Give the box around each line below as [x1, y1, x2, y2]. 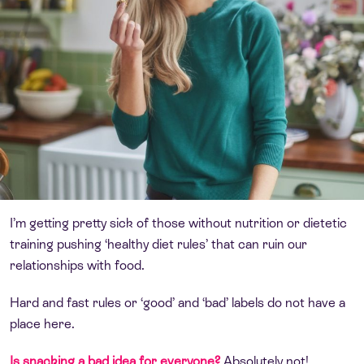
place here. [10, 315, 75, 331]
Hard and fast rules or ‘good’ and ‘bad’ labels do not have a [10, 294, 345, 310]
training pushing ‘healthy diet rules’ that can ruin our [10, 236, 307, 252]
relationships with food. [10, 257, 145, 273]
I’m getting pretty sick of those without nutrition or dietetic [10, 214, 347, 231]
